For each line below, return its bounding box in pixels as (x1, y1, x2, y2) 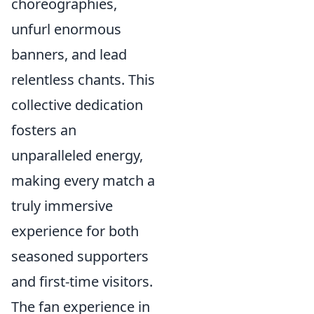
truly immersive (11, 196, 113, 215)
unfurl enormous (11, 20, 121, 39)
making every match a (11, 171, 155, 190)
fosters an (11, 121, 76, 139)
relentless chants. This (11, 70, 155, 89)
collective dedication (11, 95, 143, 114)
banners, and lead (11, 45, 127, 64)
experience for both (11, 221, 139, 240)
